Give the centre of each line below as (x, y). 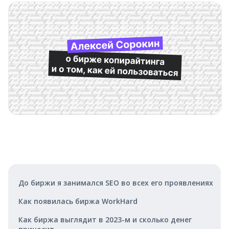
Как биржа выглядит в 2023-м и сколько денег (105, 219)
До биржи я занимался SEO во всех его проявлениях (116, 182)
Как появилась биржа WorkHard (78, 201)
